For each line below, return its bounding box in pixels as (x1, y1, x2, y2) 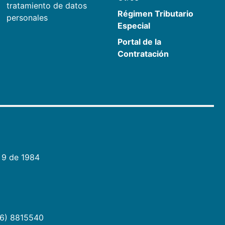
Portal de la (118, 36, 162, 47)
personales (6, 12, 48, 23)
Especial (118, 20, 151, 31)
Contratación (118, 48, 169, 59)
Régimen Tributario (118, 8, 194, 19)
